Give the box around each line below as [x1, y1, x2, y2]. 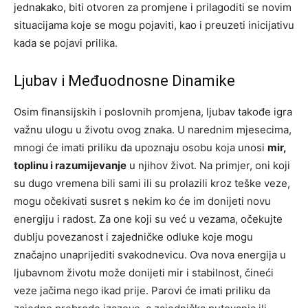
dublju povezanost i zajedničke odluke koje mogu [14, 230, 253, 244]
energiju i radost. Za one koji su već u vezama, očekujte [14, 212, 283, 226]
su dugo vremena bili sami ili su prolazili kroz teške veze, [14, 177, 290, 190]
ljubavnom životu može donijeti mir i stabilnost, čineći [14, 266, 274, 280]
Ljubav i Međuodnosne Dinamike [14, 72, 235, 90]
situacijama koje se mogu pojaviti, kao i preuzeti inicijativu [14, 19, 294, 32]
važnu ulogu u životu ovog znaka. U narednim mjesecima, [14, 123, 291, 137]
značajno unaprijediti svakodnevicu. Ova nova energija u [14, 248, 286, 262]
